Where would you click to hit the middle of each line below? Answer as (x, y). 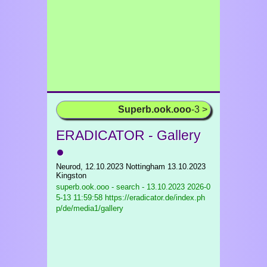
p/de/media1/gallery (90, 208)
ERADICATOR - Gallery (128, 135)
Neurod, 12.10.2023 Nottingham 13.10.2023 (131, 167)
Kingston (71, 176)
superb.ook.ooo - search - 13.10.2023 (120, 187)
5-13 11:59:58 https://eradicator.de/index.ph (131, 198)
